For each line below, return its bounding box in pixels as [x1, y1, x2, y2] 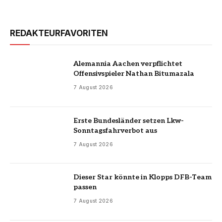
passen [73, 183, 97, 192]
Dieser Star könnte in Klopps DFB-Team [73, 173, 212, 182]
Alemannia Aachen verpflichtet [73, 59, 182, 68]
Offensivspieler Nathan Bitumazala [73, 69, 194, 78]
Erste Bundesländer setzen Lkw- [73, 116, 184, 125]
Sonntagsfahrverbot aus [73, 126, 157, 135]
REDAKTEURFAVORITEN [10, 28, 108, 39]
